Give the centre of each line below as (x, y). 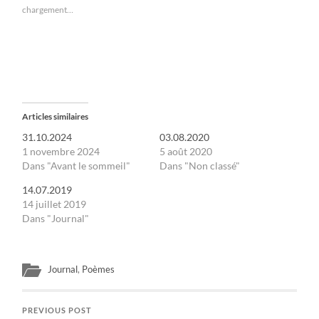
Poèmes (99, 269)
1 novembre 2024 (61, 151)
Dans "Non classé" (199, 165)
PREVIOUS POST (57, 310)
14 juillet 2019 (54, 204)
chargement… (48, 9)
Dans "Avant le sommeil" (77, 165)
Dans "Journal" (56, 218)
